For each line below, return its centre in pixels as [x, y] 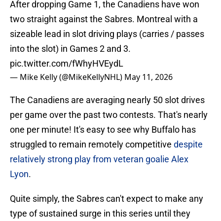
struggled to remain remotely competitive [92, 145]
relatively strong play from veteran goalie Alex [99, 159]
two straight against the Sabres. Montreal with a [104, 19]
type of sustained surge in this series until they [100, 214]
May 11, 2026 [148, 77]
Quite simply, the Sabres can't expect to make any [107, 199]
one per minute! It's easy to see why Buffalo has [103, 130]
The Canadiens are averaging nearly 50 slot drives [107, 100]
